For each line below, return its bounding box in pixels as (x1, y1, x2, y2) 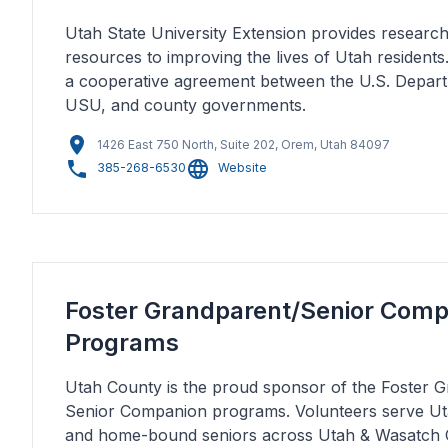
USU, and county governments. (65, 95, 306, 115)
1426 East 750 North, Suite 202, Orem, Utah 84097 (97, 137, 390, 152)
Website (218, 160, 267, 176)
